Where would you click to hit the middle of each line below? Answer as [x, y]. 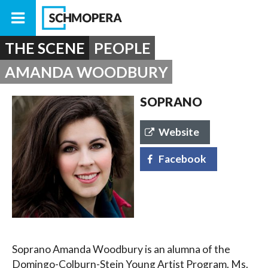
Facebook [183, 159]
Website [179, 132]
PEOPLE [122, 48]
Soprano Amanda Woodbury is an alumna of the [121, 249]
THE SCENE [45, 48]
